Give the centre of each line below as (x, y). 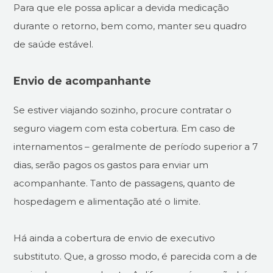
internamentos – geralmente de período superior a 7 (136, 146)
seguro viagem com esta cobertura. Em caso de (125, 128)
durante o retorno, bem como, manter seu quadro (130, 26)
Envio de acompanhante (83, 81)
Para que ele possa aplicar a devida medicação (122, 8)
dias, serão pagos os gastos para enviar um (111, 165)
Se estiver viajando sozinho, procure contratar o (123, 110)
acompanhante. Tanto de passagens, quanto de (125, 183)
